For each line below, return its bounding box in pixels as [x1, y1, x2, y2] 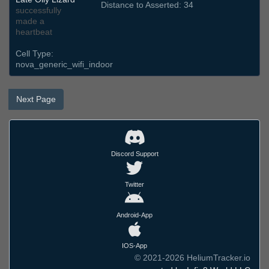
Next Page [16, 94, 56, 104]
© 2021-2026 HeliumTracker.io [134, 253, 250, 263]
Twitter [125, 181, 144, 189]
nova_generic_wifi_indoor [16, 59, 113, 70]
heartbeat [16, 27, 52, 37]
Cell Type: [16, 49, 53, 59]
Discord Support [110, 150, 159, 158]
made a [16, 16, 44, 26]
